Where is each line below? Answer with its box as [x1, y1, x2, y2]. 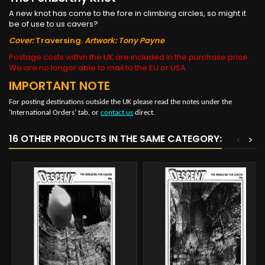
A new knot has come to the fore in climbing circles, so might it [9, 7, 246, 19]
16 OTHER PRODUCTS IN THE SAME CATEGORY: [9, 131, 222, 146]
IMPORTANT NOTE [9, 77, 110, 94]
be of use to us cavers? [9, 18, 98, 30]
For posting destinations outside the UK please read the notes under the [9, 98, 232, 106]
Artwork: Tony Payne [85, 34, 164, 46]
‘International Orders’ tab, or [9, 108, 101, 117]
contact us [101, 108, 133, 117]
